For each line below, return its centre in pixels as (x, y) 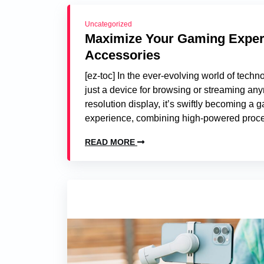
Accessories (123, 55)
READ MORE (111, 142)
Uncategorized (108, 24)
